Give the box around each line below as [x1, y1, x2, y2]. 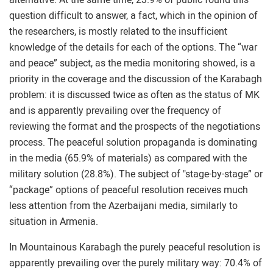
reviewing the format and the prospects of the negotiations [9, 121, 260, 132]
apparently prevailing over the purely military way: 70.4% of [9, 257, 262, 269]
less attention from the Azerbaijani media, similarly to [9, 200, 238, 211]
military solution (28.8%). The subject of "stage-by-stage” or [9, 168, 263, 180]
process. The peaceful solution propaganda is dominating [9, 136, 257, 148]
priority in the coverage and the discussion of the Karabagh [9, 73, 262, 85]
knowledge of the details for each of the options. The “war [9, 41, 257, 53]
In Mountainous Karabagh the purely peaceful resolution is [9, 241, 260, 253]
